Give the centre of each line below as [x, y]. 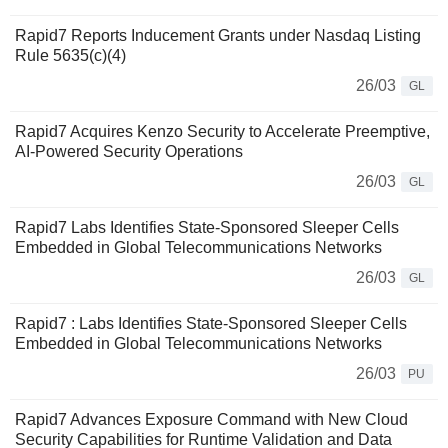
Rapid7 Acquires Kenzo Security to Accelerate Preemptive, [222, 132]
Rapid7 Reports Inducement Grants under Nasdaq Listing [218, 36]
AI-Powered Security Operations [129, 152]
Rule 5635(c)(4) [70, 56]
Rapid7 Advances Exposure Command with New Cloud [211, 420]
